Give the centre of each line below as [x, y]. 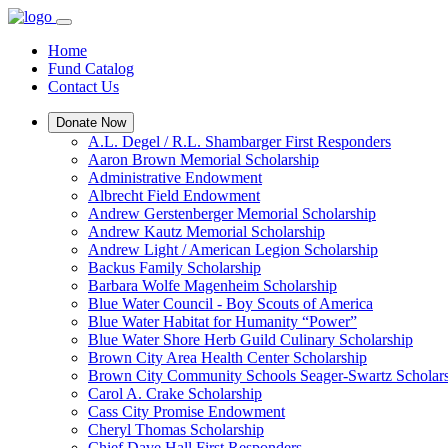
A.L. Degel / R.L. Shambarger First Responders [239, 141]
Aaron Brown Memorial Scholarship [203, 159]
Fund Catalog [91, 68]
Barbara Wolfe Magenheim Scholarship [212, 285]
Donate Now [91, 122]
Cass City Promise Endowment [186, 411]
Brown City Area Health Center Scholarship [227, 357]
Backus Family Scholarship [174, 267]
